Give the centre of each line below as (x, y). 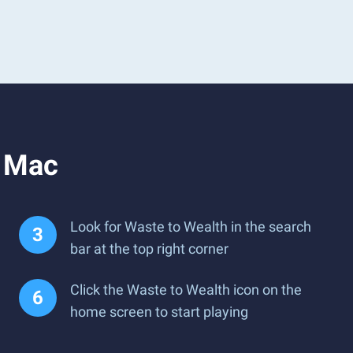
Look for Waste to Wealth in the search (191, 227)
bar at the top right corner (149, 249)
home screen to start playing (159, 312)
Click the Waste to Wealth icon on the (186, 290)
